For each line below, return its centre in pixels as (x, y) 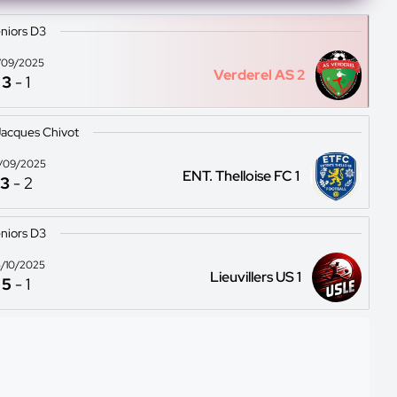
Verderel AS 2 (259, 75)
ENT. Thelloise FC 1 (241, 175)
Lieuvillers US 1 (256, 277)
